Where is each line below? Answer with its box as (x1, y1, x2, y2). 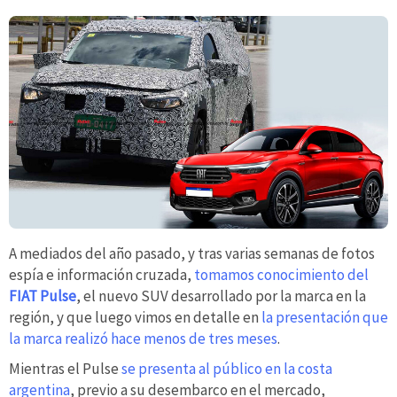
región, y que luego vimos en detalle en (9, 307, 261, 328)
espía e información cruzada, (9, 265, 194, 285)
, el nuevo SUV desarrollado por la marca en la (76, 286, 366, 307)
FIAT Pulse (9, 286, 76, 307)
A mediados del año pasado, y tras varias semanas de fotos (9, 244, 375, 264)
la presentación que (261, 307, 388, 328)
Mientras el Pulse (9, 358, 121, 378)
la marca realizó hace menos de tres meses (9, 329, 277, 349)
